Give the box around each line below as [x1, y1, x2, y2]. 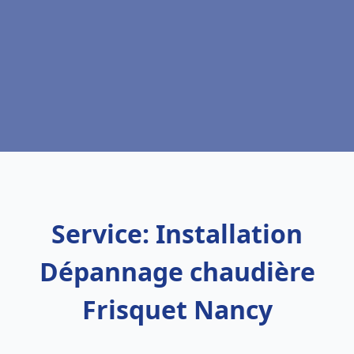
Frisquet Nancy [81, 292, 273, 326]
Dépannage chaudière [39, 254, 315, 288]
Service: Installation [51, 217, 303, 250]
